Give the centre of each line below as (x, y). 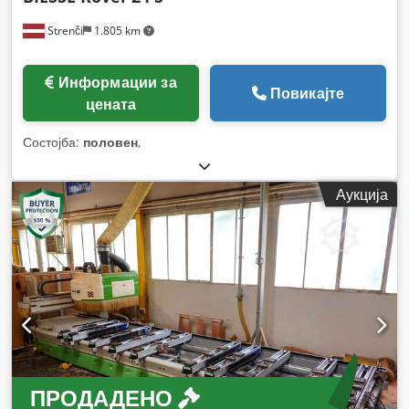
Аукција (362, 194)
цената (111, 104)
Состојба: (53, 142)
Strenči (64, 30)
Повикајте (307, 93)
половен (110, 142)
